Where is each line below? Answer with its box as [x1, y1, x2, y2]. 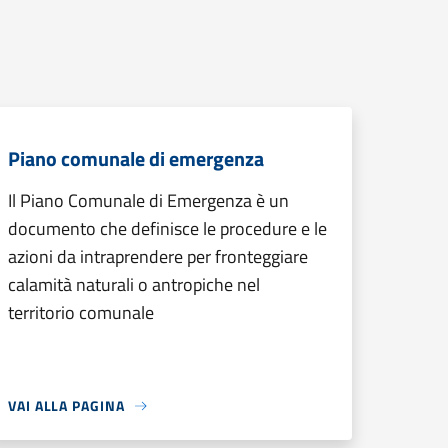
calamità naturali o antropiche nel [8, 271, 260, 298]
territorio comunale [8, 299, 154, 326]
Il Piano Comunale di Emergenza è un [8, 187, 289, 214]
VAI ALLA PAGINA [8, 395, 125, 416]
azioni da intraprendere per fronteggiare [8, 243, 308, 270]
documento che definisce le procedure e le [8, 215, 327, 242]
